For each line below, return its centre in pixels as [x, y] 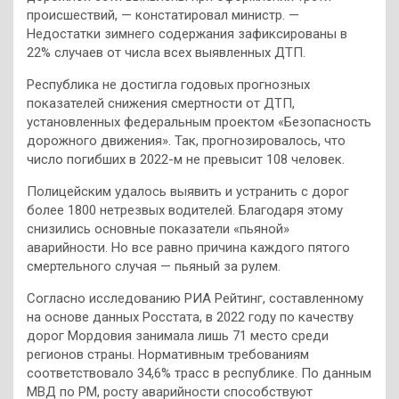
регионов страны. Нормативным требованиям [168, 354]
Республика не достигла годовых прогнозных [168, 85]
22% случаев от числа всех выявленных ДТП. [166, 53]
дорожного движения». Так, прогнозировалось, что [186, 141]
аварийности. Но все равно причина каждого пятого [188, 248]
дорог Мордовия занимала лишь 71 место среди [178, 336]
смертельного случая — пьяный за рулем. [154, 266]
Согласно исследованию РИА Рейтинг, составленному [195, 298]
